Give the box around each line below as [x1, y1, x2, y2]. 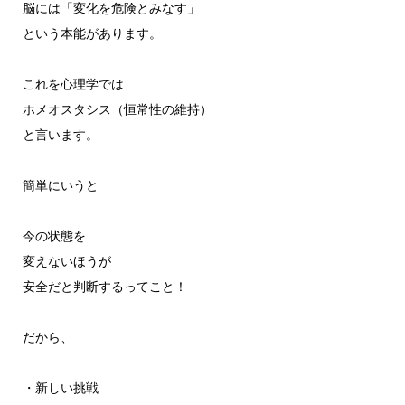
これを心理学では [22, 76, 124, 91]
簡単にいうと [22, 177, 99, 193]
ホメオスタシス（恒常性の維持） [22, 101, 212, 117]
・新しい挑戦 [22, 380, 99, 395]
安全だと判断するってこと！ [22, 278, 187, 294]
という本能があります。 [22, 25, 162, 41]
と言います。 [22, 127, 99, 142]
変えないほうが [22, 253, 111, 268]
